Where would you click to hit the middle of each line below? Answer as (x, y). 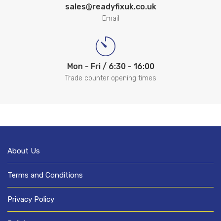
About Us (24, 151)
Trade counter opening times (110, 78)
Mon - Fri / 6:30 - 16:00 (110, 66)
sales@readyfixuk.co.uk (110, 6)
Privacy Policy (31, 199)
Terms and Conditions (45, 175)
